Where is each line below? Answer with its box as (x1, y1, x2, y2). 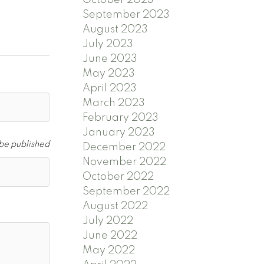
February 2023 (82, 112, 159, 123)
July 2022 (82, 215, 134, 226)
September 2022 (82, 186, 170, 197)
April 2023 (82, 82, 137, 94)
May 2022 (82, 245, 136, 256)
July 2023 (82, 38, 134, 49)
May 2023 (82, 68, 136, 79)
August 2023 (82, 24, 148, 35)
